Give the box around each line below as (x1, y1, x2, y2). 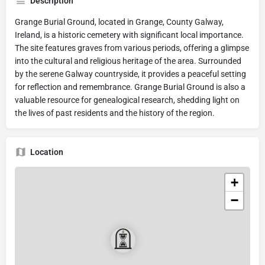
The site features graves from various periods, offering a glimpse (15, 43, 249, 53)
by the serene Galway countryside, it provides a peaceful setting (15, 69, 246, 79)
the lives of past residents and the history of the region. (15, 108, 215, 118)
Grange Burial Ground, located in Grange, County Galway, (15, 17, 224, 27)
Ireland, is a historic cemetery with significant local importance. (15, 30, 244, 40)
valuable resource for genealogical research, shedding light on (15, 95, 240, 105)
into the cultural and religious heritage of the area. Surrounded (15, 56, 241, 66)
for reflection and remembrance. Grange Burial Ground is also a (15, 82, 245, 92)
